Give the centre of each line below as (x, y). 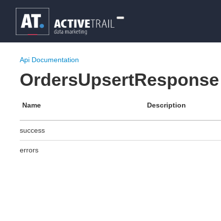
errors (29, 150)
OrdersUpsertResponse (119, 80)
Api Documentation (49, 60)
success (32, 130)
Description (166, 105)
